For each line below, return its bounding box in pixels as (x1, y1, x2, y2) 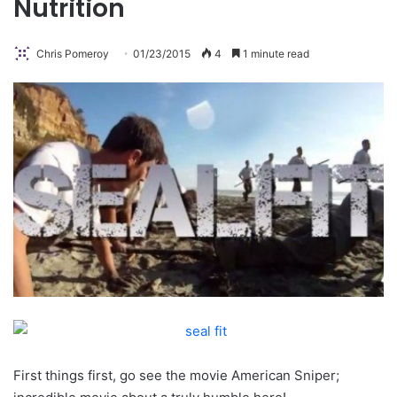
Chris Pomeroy (36, 47, 109, 61)
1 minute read (240, 47, 309, 61)
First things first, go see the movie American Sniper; (13, 366, 339, 384)
